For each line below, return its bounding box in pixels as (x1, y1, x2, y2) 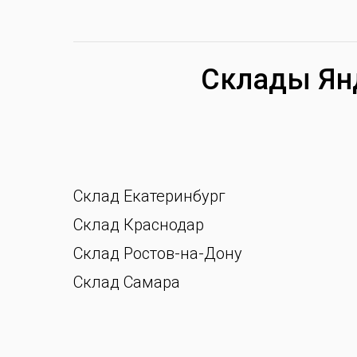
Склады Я (201, 63, 336, 96)
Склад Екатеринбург (73, 186, 226, 206)
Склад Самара (73, 273, 180, 292)
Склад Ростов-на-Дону (73, 244, 242, 263)
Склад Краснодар (73, 215, 204, 234)
